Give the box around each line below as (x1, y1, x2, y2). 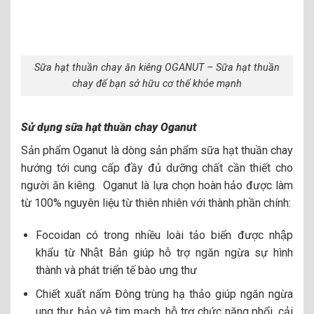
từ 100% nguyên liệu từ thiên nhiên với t (21, 196, 212, 210)
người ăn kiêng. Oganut (21, 178, 138, 192)
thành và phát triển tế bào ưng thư (35, 263, 197, 277)
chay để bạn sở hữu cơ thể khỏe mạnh (72, 78, 242, 90)
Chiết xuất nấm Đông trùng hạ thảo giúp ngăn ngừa (35, 287, 293, 301)
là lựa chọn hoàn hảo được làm (137, 178, 294, 192)
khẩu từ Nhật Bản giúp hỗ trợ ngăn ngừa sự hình (35, 245, 293, 259)
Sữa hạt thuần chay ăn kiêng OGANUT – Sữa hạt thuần (34, 62, 280, 74)
